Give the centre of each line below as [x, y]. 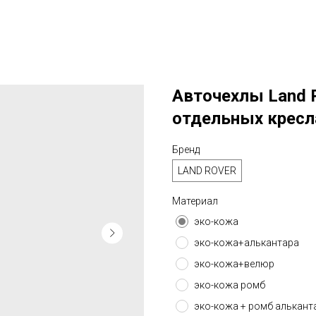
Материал [195, 201]
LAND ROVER [207, 171]
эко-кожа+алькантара [247, 243]
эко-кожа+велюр [234, 264]
